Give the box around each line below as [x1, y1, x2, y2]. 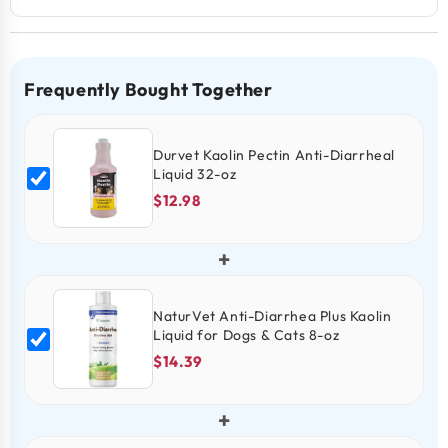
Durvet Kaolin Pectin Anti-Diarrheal [153, 146, 395, 164]
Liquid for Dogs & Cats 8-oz [153, 326, 340, 344]
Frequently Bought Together [24, 78, 273, 101]
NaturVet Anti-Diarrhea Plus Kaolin [153, 307, 392, 325]
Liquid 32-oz [153, 165, 237, 183]
